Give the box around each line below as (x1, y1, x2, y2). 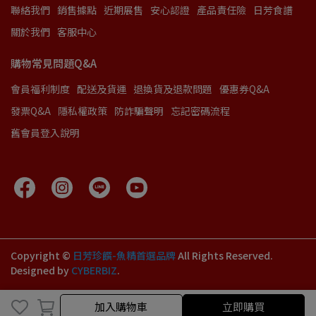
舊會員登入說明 (11, 126, 80, 140)
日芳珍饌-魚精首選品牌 (73, 248, 176, 263)
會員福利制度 (11, 82, 70, 97)
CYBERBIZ (71, 263, 117, 278)
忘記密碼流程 (171, 104, 230, 119)
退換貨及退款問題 (133, 82, 212, 97)
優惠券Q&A (219, 82, 269, 97)
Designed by (11, 263, 71, 278)
